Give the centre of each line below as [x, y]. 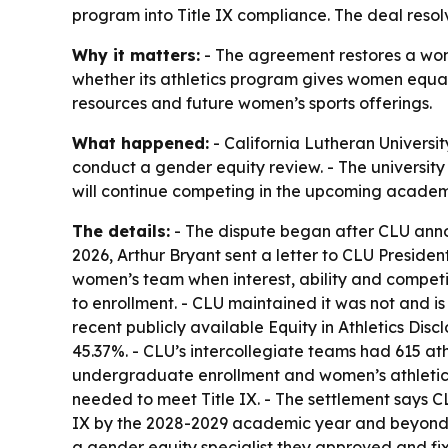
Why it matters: [136, 54]
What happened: [140, 142]
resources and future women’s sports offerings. [252, 102]
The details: [121, 230]
